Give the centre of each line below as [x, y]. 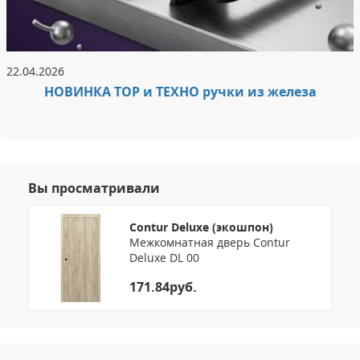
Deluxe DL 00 [164, 258]
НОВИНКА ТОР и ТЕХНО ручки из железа [180, 91]
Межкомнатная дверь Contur [210, 243]
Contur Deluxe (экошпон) [201, 227]
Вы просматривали [94, 188]
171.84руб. [163, 287]
